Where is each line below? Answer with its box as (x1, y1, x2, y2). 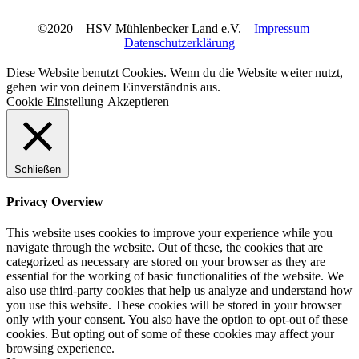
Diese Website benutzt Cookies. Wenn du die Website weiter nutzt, (6, 65, 343, 79)
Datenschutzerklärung (124, 35, 235, 50)
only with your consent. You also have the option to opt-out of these (6, 313, 348, 327)
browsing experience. (6, 341, 115, 356)
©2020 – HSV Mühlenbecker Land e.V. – (38, 21, 254, 35)
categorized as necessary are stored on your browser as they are (6, 255, 325, 269)
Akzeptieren (107, 94, 169, 108)
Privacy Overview (6, 195, 103, 209)
